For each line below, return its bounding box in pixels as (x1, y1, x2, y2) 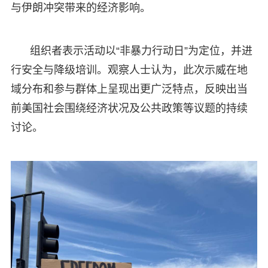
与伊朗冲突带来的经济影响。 (10, 1, 151, 14)
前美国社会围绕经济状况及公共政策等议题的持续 (10, 102, 248, 114)
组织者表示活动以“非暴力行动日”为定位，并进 (29, 44, 252, 57)
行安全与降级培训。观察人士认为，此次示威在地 (10, 63, 248, 76)
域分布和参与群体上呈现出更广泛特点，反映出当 (10, 83, 248, 95)
